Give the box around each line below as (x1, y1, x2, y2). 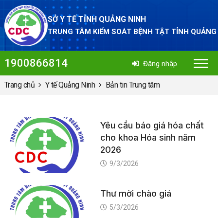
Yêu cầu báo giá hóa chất (100, 120, 204, 130)
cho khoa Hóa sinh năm (100, 132, 196, 143)
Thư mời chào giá (100, 188, 171, 199)
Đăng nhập (143, 59, 178, 68)
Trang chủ (4, 80, 35, 90)
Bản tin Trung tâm (105, 80, 160, 90)
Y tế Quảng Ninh (45, 80, 95, 90)
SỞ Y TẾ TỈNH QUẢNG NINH (47, 15, 146, 24)
